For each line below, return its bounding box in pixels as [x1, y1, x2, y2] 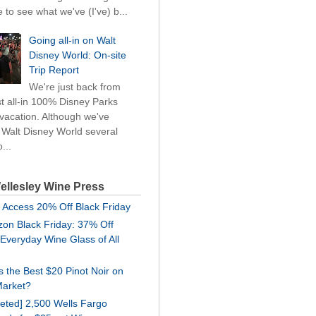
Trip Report [28, 63, 79, 75]
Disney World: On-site [28, 49, 126, 61]
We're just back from [28, 80, 121, 92]
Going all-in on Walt [28, 34, 116, 46]
